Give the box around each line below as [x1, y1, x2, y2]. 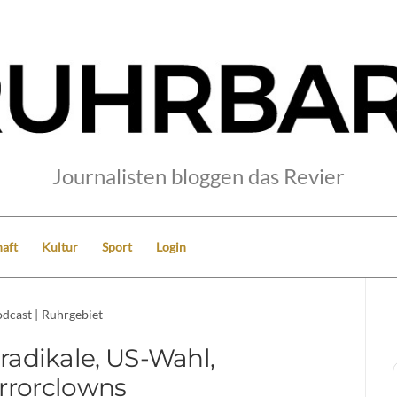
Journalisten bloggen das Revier [52, 162, 345, 189]
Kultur [42, 238, 78, 254]
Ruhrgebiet [41, 306, 103, 322]
